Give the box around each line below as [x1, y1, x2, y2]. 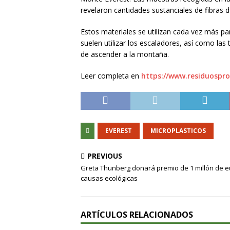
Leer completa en [81, 71, 141, 81]
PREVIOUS [87, 151, 122, 161]
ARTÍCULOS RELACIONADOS [81, 209, 193, 220]
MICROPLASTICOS [150, 126, 206, 135]
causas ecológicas [81, 174, 138, 183]
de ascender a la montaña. [81, 49, 169, 59]
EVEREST [105, 126, 132, 135]
